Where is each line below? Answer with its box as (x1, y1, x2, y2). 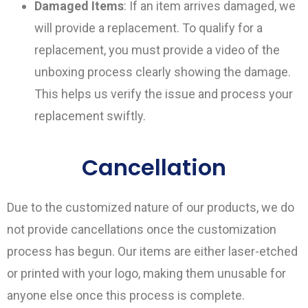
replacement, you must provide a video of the (34, 43, 280, 57)
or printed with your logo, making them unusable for (7, 266, 286, 280)
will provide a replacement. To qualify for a (34, 21, 263, 35)
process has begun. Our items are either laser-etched (7, 244, 298, 258)
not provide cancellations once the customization (7, 222, 276, 236)
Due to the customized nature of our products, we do (7, 200, 294, 214)
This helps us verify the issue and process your (34, 87, 293, 101)
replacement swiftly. (34, 109, 146, 123)
